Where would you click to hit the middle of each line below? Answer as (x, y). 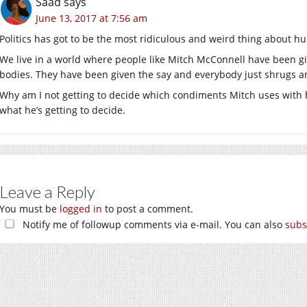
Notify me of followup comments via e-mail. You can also (152, 224)
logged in (81, 208)
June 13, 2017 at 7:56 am (91, 18)
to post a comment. (148, 208)
